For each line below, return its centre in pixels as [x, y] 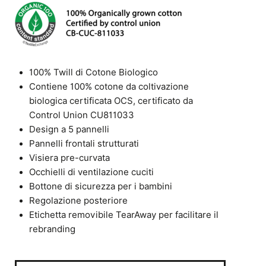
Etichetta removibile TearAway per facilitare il [124, 215]
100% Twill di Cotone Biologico [94, 72]
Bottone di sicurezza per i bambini [101, 186]
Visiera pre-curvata [70, 158]
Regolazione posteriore [79, 201]
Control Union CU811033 [82, 115]
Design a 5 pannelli [69, 129]
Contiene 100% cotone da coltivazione [109, 87]
